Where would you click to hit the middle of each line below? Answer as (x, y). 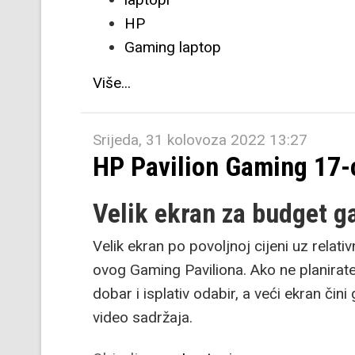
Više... (112, 83)
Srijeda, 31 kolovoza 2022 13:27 (200, 140)
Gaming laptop (173, 47)
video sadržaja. (143, 317)
